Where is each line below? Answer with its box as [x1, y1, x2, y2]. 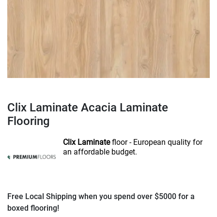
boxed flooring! [7, 203, 59, 213]
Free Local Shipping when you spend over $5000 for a [7, 192, 195, 201]
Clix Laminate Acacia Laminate [7, 101, 168, 114]
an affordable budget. [63, 147, 137, 156]
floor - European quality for [110, 138, 202, 147]
